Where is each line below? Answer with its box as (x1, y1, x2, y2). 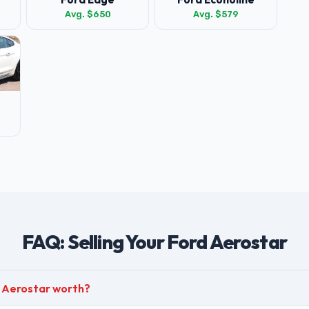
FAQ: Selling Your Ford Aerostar (22, 230, 287, 254)
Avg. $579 (193, 9, 239, 19)
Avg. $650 (64, 9, 111, 19)
